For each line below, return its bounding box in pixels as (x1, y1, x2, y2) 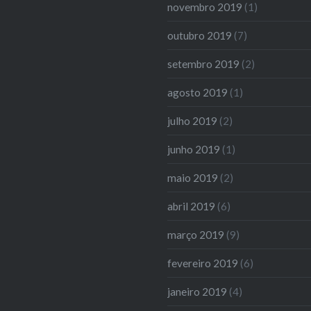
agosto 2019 (167, 85, 228, 99)
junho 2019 (167, 142, 221, 155)
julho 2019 (167, 114, 218, 127)
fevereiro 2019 (167, 256, 239, 269)
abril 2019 (167, 199, 216, 212)
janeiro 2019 (167, 285, 228, 298)
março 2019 (167, 228, 225, 241)
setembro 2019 (167, 57, 240, 70)
